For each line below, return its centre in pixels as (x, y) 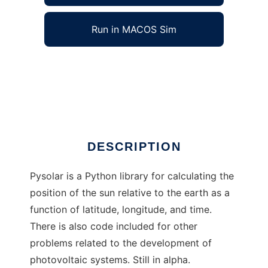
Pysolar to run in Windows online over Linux (129, 67)
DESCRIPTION (134, 147)
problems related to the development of (121, 243)
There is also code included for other (114, 226)
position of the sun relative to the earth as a (130, 193)
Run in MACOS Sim (134, 30)
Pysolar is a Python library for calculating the (132, 176)
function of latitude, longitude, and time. (121, 210)
